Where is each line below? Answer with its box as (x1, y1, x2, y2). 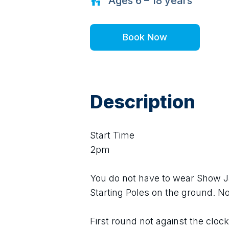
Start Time (90, 130, 134, 141)
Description (90, 90, 195, 113)
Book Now (123, 32, 167, 42)
